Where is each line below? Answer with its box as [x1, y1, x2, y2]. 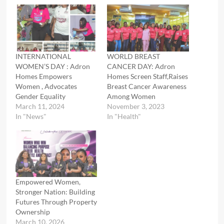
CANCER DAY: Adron [107, 61, 175, 70]
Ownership [15, 207, 50, 216]
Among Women [107, 91, 155, 100]
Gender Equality [15, 91, 67, 100]
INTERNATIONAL [15, 51, 71, 60]
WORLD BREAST [107, 51, 160, 60]
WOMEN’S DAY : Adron [15, 61, 90, 70]
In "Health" [107, 111, 141, 120]
